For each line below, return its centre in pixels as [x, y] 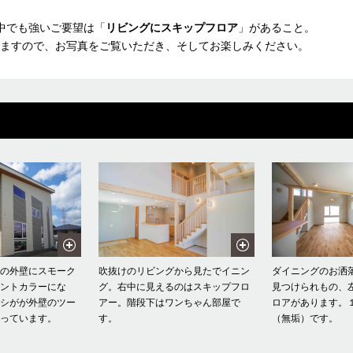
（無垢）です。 [305, 319]
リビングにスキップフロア [172, 28]
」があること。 [277, 28]
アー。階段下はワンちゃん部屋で [169, 303]
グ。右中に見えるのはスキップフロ [174, 287]
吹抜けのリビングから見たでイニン [174, 271]
